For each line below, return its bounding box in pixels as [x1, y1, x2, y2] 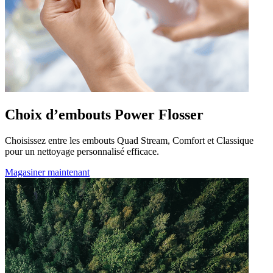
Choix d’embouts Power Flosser [5, 107, 204, 123]
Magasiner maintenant [5, 166, 90, 177]
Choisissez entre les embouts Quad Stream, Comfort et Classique [5, 135, 253, 146]
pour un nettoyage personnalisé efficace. [5, 146, 159, 157]
